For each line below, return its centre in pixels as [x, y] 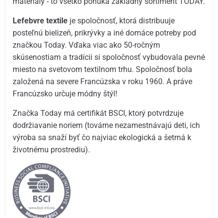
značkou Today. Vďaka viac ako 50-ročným [87, 45]
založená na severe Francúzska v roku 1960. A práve [103, 81]
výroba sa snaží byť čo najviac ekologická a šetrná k [102, 138]
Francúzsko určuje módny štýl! [65, 93]
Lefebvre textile [40, 20]
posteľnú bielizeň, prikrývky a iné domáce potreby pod [105, 33]
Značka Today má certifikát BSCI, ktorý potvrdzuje [98, 113]
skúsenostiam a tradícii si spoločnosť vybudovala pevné [109, 57]
